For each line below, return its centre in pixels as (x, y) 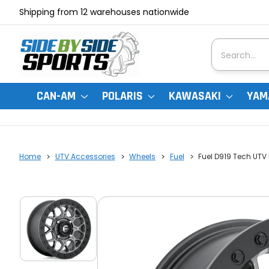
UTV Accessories (85, 157)
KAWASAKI (196, 96)
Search (230, 46)
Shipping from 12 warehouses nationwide (104, 12)
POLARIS (123, 96)
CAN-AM (58, 96)
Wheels (142, 157)
